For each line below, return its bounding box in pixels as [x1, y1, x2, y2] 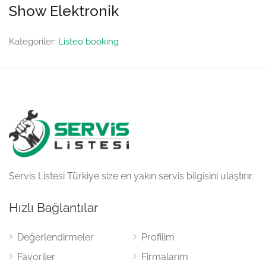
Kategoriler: [9, 36, 58, 47]
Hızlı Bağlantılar [9, 200, 98, 215]
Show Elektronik [9, 2, 119, 20]
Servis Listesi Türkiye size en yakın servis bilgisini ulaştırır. [9, 170, 253, 182]
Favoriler [17, 251, 55, 262]
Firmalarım [141, 251, 188, 262]
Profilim [141, 232, 175, 243]
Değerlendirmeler [17, 232, 94, 243]
